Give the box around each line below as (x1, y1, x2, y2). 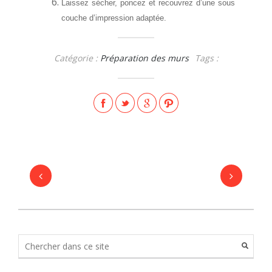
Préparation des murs (100, 52, 189, 64)
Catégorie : (53, 52, 98, 64)
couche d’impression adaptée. (61, 13, 167, 22)
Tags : (194, 52, 219, 64)
